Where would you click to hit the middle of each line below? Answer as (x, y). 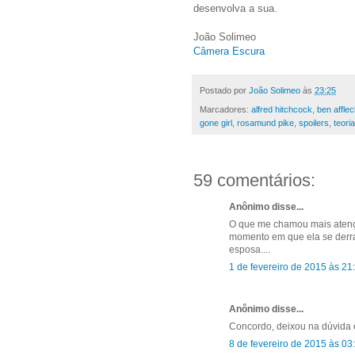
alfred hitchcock (282, 109)
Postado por (224, 90)
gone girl (216, 122)
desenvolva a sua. (235, 9)
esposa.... (250, 249)
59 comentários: (254, 180)
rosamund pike (265, 122)
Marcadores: (225, 109)
